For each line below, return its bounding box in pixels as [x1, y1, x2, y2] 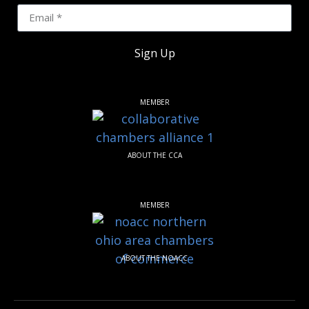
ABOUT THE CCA [127, 150, 182, 160]
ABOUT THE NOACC [121, 252, 188, 263]
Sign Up [134, 45, 175, 61]
